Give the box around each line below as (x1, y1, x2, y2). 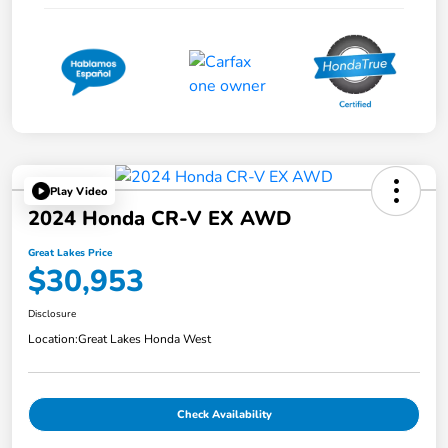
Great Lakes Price (28, 246, 112, 261)
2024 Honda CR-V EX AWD (28, 205, 291, 233)
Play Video (50, 183, 107, 199)
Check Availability (176, 407, 272, 423)
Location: (28, 331, 78, 348)
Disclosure (28, 307, 76, 322)
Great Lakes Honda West (78, 331, 211, 348)
